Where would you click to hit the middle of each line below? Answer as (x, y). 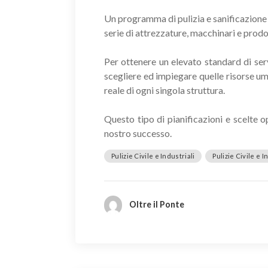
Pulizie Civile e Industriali (153, 156)
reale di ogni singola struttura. (165, 90)
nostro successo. (138, 133)
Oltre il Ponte (156, 204)
